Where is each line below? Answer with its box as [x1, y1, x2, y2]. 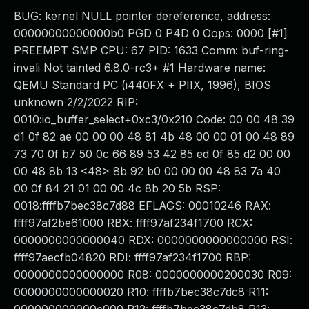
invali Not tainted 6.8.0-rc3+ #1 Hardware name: [14, 61, 266, 74]
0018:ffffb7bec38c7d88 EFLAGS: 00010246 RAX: [14, 199, 271, 212]
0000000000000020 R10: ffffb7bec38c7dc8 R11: [14, 285, 268, 299]
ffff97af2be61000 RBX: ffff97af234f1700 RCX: [14, 216, 252, 230]
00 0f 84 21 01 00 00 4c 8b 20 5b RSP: [14, 181, 221, 195]
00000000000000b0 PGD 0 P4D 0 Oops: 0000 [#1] [14, 26, 288, 40]
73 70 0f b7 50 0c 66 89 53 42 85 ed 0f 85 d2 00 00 [14, 147, 290, 161]
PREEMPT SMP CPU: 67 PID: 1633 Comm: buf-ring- [14, 43, 289, 57]
